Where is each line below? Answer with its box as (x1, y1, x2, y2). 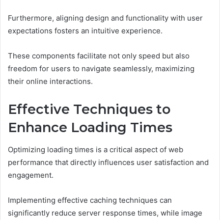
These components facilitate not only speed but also (8, 51, 190, 60)
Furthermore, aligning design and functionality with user (8, 13, 203, 23)
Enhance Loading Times (8, 119, 172, 136)
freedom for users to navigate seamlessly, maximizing (8, 64, 194, 73)
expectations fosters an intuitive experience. (8, 26, 163, 35)
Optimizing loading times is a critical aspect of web (8, 144, 183, 154)
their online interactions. (8, 77, 93, 86)
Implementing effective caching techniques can (8, 195, 172, 205)
